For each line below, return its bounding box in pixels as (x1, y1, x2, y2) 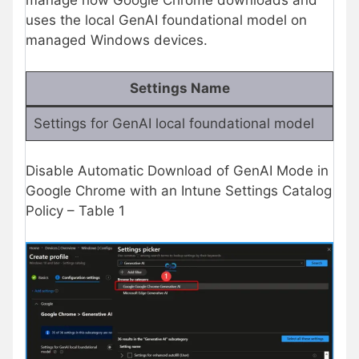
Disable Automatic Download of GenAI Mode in (26, 163, 329, 179)
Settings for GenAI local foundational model (33, 115, 318, 131)
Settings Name (129, 79, 230, 96)
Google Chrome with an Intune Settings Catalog (26, 183, 332, 200)
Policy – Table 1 (26, 203, 125, 220)
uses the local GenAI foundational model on (26, 12, 307, 29)
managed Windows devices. (26, 32, 208, 49)
